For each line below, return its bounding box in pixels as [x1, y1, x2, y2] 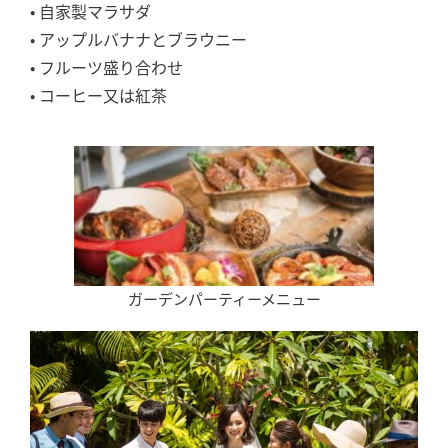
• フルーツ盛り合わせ [30, 54, 183, 79]
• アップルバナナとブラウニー [30, 26, 247, 51]
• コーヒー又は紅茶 [30, 82, 167, 107]
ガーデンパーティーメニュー [127, 287, 321, 309]
